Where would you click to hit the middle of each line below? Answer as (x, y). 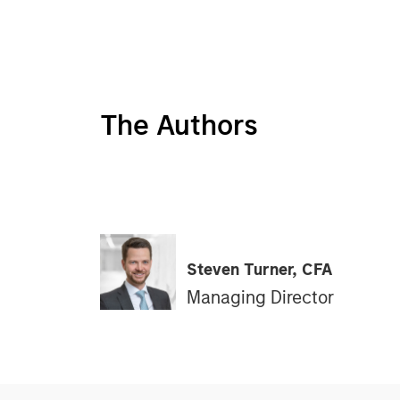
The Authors (179, 125)
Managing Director (260, 297)
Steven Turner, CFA (259, 269)
